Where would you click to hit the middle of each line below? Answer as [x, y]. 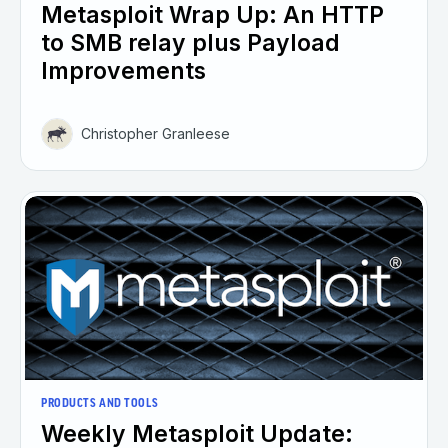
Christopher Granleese [155, 134]
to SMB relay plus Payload [190, 43]
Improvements [123, 71]
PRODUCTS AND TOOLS [100, 403]
